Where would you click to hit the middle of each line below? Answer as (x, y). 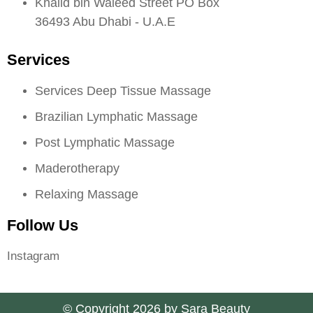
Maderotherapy (77, 168)
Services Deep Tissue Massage (123, 90)
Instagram (33, 256)
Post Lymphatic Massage (105, 142)
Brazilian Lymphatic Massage (116, 116)
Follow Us (43, 225)
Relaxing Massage (87, 194)
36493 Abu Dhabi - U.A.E (105, 21)
